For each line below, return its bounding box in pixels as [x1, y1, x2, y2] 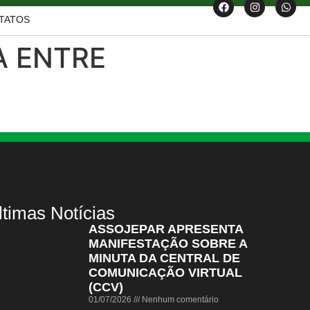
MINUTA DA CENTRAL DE [88, 251, 240, 265]
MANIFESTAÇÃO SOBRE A [88, 237, 247, 250]
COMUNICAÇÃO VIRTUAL [88, 266, 242, 280]
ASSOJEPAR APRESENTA [88, 222, 243, 236]
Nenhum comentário [139, 295, 219, 304]
